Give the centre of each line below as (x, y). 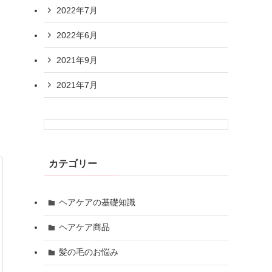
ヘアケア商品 (84, 227)
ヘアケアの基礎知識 (97, 202)
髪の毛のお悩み (88, 252)
